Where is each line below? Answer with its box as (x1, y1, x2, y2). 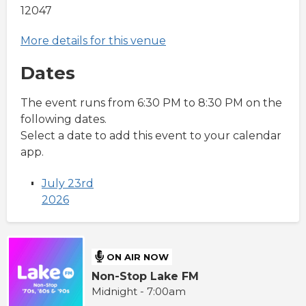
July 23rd (42, 176, 94, 190)
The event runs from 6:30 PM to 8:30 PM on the (20, 96, 282, 109)
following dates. (20, 112, 107, 126)
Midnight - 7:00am (92, 285, 186, 298)
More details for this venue (20, 33, 166, 47)
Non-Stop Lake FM (92, 270, 199, 283)
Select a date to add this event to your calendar (20, 128, 281, 142)
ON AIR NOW (107, 251, 169, 262)
